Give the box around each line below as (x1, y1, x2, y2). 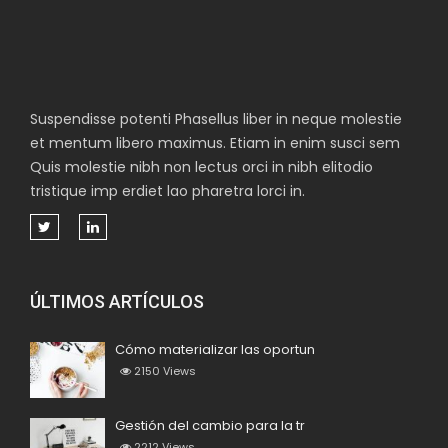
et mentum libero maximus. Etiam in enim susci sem (30, 133, 400, 153)
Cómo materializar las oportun (115, 340, 315, 359)
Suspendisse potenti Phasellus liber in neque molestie (30, 109, 402, 129)
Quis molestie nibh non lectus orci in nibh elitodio (30, 157, 373, 177)
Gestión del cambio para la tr (115, 416, 305, 436)
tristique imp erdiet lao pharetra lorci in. (30, 181, 305, 201)
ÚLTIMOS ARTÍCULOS (30, 291, 204, 312)
